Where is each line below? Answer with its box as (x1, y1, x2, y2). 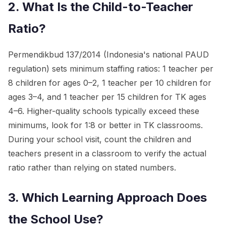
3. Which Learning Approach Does (8, 190, 207, 205)
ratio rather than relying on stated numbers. (8, 162, 176, 173)
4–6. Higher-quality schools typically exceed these (8, 105, 199, 116)
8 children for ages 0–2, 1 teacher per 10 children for (8, 77, 211, 88)
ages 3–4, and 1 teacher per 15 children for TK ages (8, 91, 206, 102)
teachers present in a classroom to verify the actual (8, 148, 206, 158)
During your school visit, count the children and (8, 134, 191, 144)
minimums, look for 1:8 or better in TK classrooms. (8, 120, 203, 130)
